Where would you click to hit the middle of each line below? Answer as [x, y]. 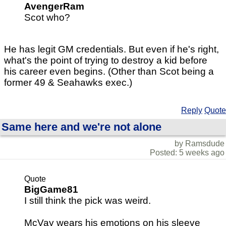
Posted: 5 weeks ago [187, 152]
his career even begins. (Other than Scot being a [109, 71]
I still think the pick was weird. [88, 200]
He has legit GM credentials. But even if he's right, [111, 49]
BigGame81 [51, 189]
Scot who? [47, 17]
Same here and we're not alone [81, 127]
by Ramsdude [200, 143]
